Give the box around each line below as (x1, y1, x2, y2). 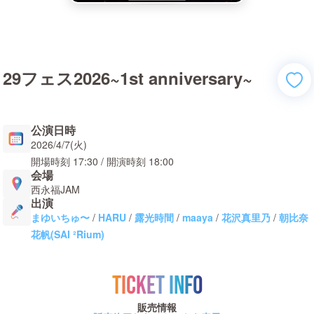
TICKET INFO (111, 271, 203, 301)
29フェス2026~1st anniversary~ (3, 66, 252, 90)
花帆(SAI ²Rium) (31, 227, 104, 241)
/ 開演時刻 (98, 154, 146, 168)
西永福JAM (31, 182, 80, 196)
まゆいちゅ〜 (31, 210, 90, 224)
